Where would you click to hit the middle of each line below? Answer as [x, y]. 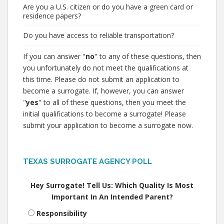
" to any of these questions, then [148, 56]
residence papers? [52, 16]
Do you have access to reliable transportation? [98, 35]
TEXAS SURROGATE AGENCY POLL [87, 161]
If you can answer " [54, 56]
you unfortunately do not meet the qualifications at [106, 68]
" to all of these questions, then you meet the [112, 102]
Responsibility [62, 213]
